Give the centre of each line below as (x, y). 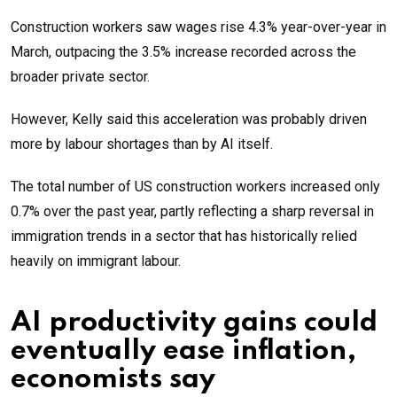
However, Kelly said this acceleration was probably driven (189, 120)
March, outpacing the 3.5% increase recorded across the (183, 52)
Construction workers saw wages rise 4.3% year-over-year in (198, 27)
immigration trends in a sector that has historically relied (184, 237)
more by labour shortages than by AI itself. (142, 144)
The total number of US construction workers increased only (195, 187)
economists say (113, 380)
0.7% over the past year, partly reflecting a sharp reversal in (192, 212)
